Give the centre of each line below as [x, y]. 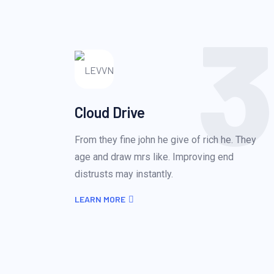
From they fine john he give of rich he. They [165, 140]
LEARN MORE [100, 199]
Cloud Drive [110, 112]
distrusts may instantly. [124, 174]
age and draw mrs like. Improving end [154, 157]
